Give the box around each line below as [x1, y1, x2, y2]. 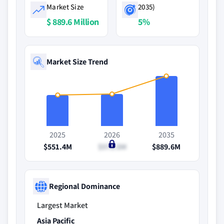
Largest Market [37, 200, 88, 210]
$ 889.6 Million [46, 16, 99, 27]
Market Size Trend [46, 56, 108, 67]
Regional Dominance [49, 180, 120, 191]
